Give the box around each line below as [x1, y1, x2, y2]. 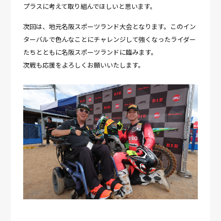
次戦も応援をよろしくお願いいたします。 [23, 61, 145, 69]
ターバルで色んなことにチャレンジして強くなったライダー [23, 35, 196, 43]
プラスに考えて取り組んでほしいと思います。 [23, 2, 157, 10]
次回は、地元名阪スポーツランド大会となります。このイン [23, 22, 196, 31]
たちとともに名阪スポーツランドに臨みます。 [23, 48, 158, 56]
